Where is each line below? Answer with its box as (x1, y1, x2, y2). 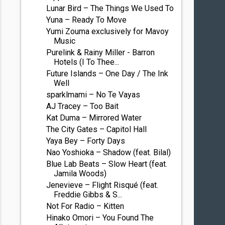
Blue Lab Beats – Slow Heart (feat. (46, 159, 168, 169)
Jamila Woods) (54, 169, 107, 178)
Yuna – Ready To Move (46, 15, 127, 25)
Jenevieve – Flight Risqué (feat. (46, 180, 159, 190)
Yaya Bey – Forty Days (46, 136, 126, 146)
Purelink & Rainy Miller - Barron (46, 48, 155, 57)
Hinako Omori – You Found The (46, 213, 154, 222)
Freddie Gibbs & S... (54, 190, 123, 199)
